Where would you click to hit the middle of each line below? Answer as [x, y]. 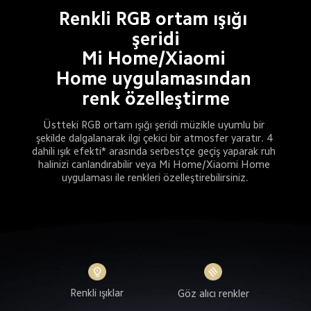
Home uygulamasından [156, 78]
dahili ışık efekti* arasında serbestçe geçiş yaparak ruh [155, 151]
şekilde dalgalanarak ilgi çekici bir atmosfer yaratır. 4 [155, 138]
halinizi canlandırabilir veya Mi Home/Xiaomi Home [155, 165]
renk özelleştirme [156, 98]
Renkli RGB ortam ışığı [155, 19]
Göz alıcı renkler [213, 293]
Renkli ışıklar [97, 293]
